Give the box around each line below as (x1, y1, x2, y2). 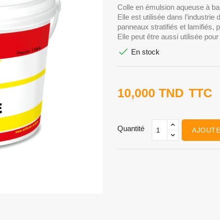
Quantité (117, 124, 144, 133)
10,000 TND (117, 86, 184, 100)
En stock (129, 48, 160, 56)
